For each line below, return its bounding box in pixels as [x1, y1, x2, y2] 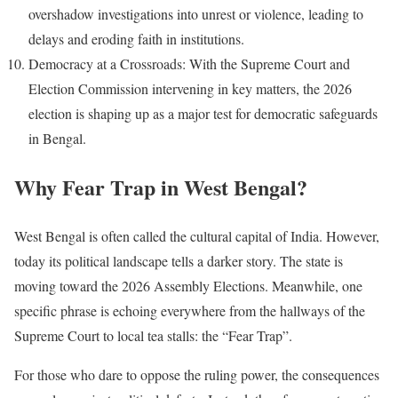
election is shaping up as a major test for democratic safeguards [28, 103, 378, 123]
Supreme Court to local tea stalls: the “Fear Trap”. [14, 325, 292, 345]
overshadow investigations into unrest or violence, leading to [28, 4, 363, 23]
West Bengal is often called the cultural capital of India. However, [14, 226, 379, 245]
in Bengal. [28, 128, 86, 147]
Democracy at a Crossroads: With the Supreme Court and [28, 53, 350, 73]
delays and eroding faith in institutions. [28, 28, 244, 48]
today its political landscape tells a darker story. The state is [14, 251, 343, 270]
